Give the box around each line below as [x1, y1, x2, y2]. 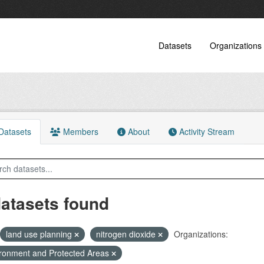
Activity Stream [176, 126, 235, 137]
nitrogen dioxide [95, 228, 158, 240]
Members [60, 126, 98, 137]
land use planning [5, 228, 74, 240]
